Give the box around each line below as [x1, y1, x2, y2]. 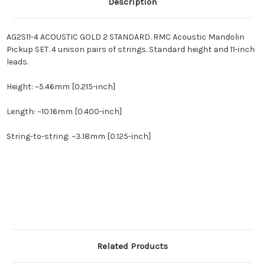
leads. [6, 57, 30, 67]
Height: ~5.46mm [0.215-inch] [6, 82, 115, 92]
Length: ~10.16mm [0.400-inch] [6, 106, 122, 117]
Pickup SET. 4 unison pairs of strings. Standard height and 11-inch [6, 44, 255, 55]
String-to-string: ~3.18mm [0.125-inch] [6, 131, 151, 142]
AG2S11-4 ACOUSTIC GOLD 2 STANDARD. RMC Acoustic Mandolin [6, 32, 244, 43]
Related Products [97, 241, 168, 252]
